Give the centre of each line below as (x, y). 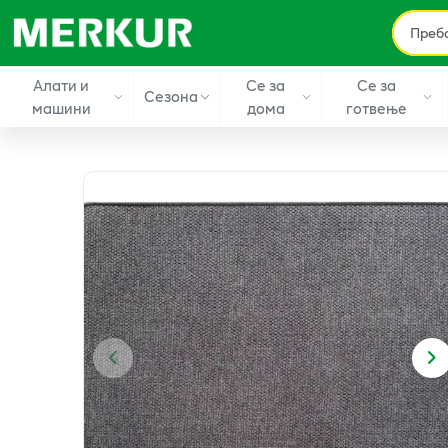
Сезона (171, 96)
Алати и (61, 84)
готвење (376, 107)
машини (61, 107)
